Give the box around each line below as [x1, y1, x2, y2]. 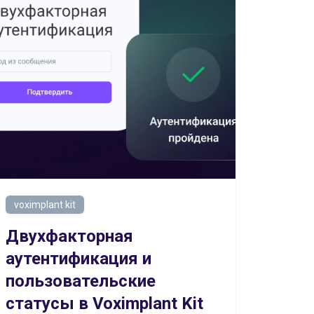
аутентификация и [6, 249, 151, 268]
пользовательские [6, 271, 156, 291]
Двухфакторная [6, 226, 133, 246]
